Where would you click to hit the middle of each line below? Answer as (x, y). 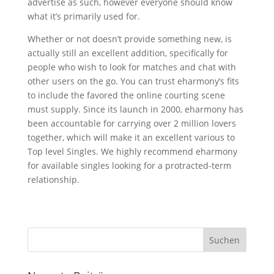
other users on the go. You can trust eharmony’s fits (133, 81)
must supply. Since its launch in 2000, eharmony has (135, 109)
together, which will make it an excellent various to (131, 137)
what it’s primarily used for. (83, 16)
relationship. (53, 180)
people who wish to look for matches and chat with (131, 67)
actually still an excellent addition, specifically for (128, 53)
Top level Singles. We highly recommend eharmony (132, 151)
